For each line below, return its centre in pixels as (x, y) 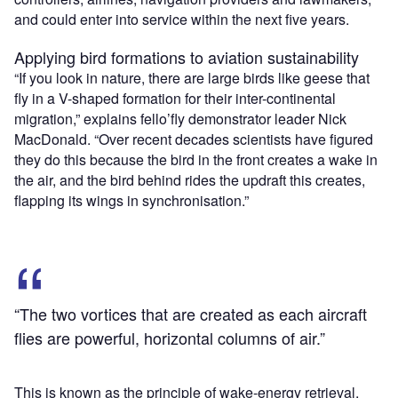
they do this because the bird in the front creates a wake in (196, 160)
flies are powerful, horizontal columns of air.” (170, 338)
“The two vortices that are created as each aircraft (191, 314)
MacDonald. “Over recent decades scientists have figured (194, 139)
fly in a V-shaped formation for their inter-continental (175, 99)
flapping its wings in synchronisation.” (131, 201)
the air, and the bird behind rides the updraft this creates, (190, 180)
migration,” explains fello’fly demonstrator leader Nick (180, 119)
